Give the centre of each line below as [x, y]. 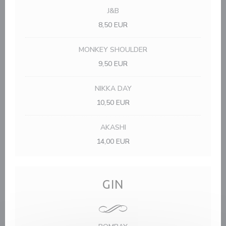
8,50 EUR [113, 25]
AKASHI [113, 127]
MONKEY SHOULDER [113, 50]
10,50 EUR [113, 103]
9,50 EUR [113, 64]
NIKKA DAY [113, 89]
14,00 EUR [113, 142]
